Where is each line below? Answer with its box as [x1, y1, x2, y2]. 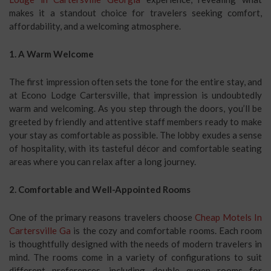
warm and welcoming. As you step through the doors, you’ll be [9, 103, 262, 114]
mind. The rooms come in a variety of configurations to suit [9, 252, 262, 263]
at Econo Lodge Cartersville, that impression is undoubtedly [9, 90, 262, 100]
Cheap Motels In [194, 212, 263, 223]
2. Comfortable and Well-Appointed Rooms [9, 184, 191, 195]
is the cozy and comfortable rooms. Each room [71, 225, 263, 236]
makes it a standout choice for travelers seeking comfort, [9, 7, 262, 18]
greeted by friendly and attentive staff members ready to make [9, 116, 262, 127]
